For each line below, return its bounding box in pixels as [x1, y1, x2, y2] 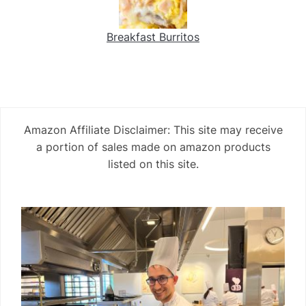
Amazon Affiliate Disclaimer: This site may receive [23, 123, 283, 137]
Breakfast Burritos [107, 30, 199, 44]
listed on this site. [107, 157, 199, 171]
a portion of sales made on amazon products [36, 140, 270, 154]
